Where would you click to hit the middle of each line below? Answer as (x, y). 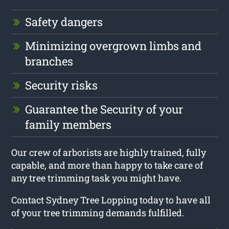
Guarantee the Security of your (104, 109)
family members (68, 124)
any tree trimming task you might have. (97, 178)
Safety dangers (64, 21)
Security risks (62, 85)
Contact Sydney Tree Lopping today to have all (111, 200)
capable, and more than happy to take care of (107, 165)
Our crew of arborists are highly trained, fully (109, 152)
